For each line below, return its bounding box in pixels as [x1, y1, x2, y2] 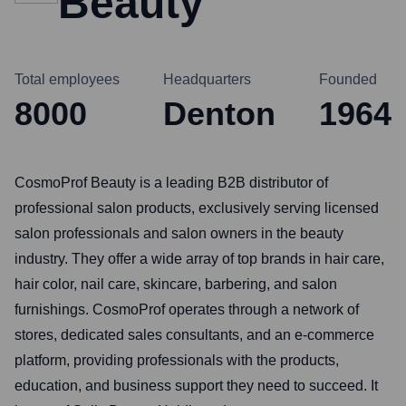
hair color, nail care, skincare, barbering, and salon [14, 276, 337, 292]
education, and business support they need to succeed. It [14, 378, 378, 393]
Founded [319, 72, 377, 87]
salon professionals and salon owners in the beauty [14, 226, 343, 241]
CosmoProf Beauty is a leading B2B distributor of [14, 175, 328, 190]
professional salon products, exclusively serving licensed [14, 200, 379, 216]
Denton [163, 95, 275, 132]
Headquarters [163, 72, 251, 87]
